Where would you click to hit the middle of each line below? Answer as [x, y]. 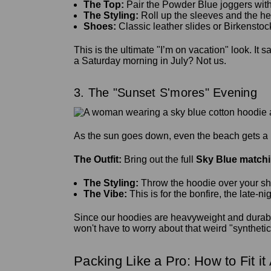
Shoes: [100, 27]
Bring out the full [159, 159]
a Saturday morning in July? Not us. [150, 61]
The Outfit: [98, 159]
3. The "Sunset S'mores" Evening [165, 93]
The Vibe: [106, 194]
